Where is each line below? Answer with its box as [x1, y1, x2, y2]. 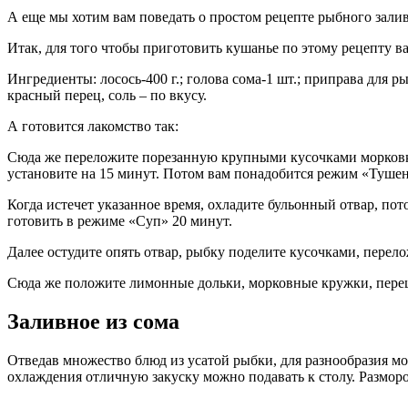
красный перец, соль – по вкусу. [7, 87, 207, 104]
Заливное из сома [7, 310, 179, 334]
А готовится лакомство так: [7, 118, 178, 135]
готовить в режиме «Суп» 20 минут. [7, 213, 232, 229]
